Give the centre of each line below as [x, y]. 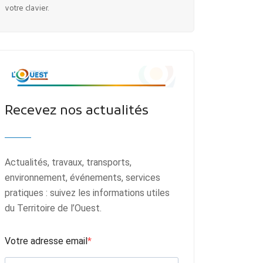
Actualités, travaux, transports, [68, 163]
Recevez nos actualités [77, 111]
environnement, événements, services [82, 178]
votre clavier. [27, 9]
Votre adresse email [46, 241]
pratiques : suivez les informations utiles [87, 193]
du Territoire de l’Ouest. [53, 208]
